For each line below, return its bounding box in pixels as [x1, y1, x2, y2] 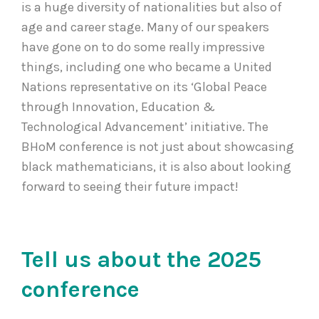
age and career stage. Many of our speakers [21, 19, 269, 36]
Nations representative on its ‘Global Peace [21, 79, 267, 95]
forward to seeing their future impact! [21, 179, 244, 195]
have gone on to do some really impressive [21, 39, 265, 56]
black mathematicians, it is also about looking [21, 159, 291, 175]
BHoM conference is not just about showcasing [21, 139, 294, 155]
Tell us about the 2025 [21, 246, 261, 273]
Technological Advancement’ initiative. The [21, 119, 268, 135]
